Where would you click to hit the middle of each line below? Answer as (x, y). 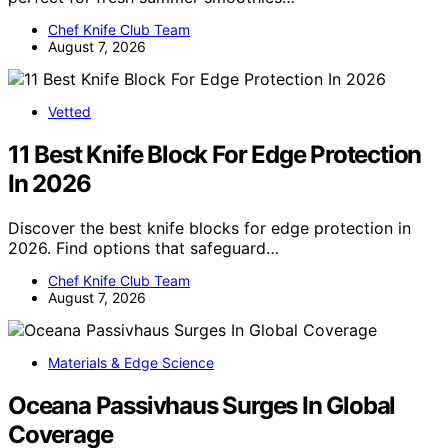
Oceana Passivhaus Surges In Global (202, 406)
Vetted (69, 112)
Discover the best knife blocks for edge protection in (209, 228)
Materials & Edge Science (131, 363)
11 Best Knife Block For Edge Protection (215, 155)
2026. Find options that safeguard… (143, 248)
